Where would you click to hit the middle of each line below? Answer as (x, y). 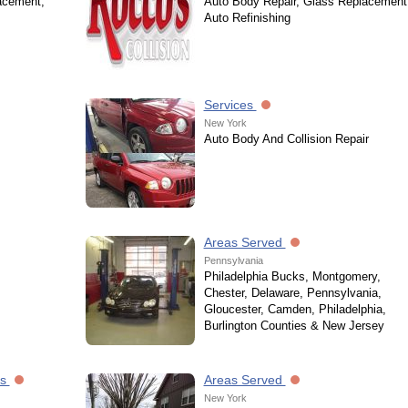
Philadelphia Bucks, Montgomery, (292, 276)
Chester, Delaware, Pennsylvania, (292, 293)
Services (230, 105)
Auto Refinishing (247, 18)
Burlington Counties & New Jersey (294, 326)
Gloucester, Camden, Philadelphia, (295, 309)
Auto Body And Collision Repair (286, 139)
